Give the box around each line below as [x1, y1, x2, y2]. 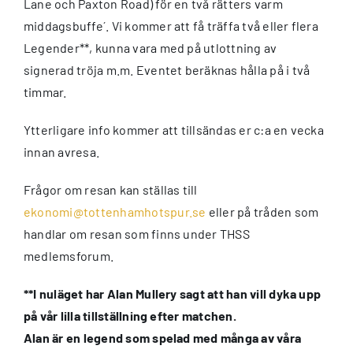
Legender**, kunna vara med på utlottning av [24, 39, 277, 55]
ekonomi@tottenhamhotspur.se [24, 203, 206, 219]
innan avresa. [24, 143, 100, 159]
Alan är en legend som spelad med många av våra [24, 329, 302, 345]
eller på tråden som [206, 203, 319, 219]
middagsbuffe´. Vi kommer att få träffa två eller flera [24, 17, 318, 33]
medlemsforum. [24, 247, 114, 263]
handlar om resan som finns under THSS [24, 225, 250, 241]
